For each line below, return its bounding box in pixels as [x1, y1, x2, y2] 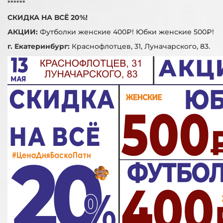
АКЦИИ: [7, 27, 40, 36]
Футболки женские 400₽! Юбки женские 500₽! [40, 27, 214, 36]
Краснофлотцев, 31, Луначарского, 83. [70, 41, 210, 51]
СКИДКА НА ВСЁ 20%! [7, 12, 88, 22]
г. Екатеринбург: [7, 41, 70, 51]
